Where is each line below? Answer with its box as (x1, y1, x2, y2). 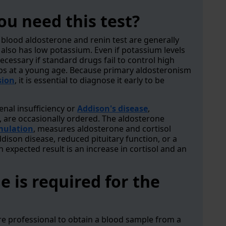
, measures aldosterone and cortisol (33, 123, 171, 134)
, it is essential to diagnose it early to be (15, 75, 164, 86)
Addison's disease (77, 103, 148, 114)
